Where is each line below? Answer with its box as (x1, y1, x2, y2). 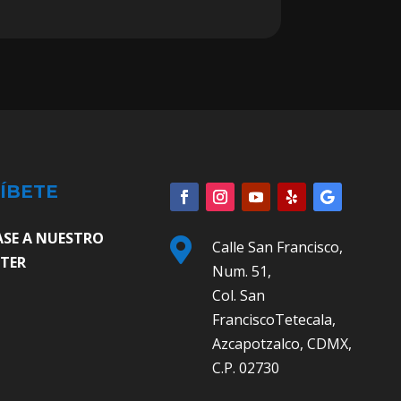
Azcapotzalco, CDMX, (211, 333, 352, 354)
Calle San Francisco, (211, 236, 343, 257)
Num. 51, (211, 260, 271, 281)
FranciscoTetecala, (211, 309, 336, 329)
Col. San (211, 285, 265, 305)
